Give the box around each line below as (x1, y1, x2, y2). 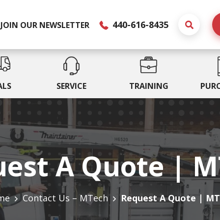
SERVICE (56, 80, 86, 91)
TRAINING (129, 80, 168, 91)
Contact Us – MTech (23, 192, 108, 204)
